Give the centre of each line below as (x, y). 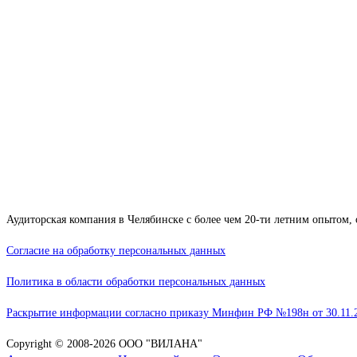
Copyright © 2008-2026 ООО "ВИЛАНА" (104, 344)
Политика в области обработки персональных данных (136, 282)
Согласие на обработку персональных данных (116, 251)
